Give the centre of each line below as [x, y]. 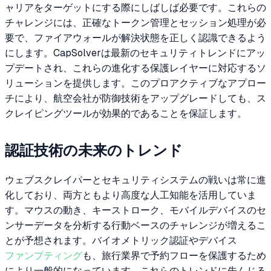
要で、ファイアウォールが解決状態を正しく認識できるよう [135, 38]
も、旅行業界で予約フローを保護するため [174, 255]
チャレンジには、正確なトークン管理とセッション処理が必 [135, 22]
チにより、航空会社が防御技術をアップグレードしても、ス [135, 98]
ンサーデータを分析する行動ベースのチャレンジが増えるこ [135, 225]
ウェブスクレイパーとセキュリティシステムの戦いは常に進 [135, 180]
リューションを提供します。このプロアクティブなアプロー [135, 83]
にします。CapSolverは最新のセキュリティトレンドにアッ [135, 53]
